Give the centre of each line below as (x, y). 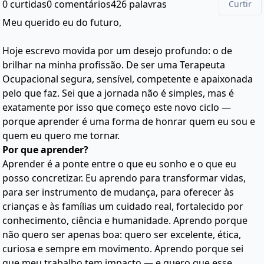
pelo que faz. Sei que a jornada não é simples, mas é (118, 93)
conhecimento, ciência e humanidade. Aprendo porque (125, 220)
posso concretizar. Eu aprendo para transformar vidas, (124, 178)
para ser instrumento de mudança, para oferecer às (118, 192)
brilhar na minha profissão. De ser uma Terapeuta (114, 65)
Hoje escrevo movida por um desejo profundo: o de (117, 51)
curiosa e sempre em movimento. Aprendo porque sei (123, 249)
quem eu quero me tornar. (61, 136)
